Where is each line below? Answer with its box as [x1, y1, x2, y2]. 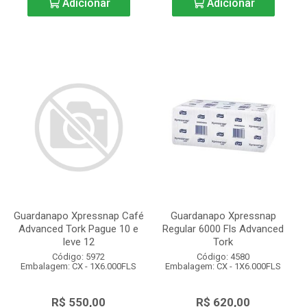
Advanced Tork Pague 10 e [19, 223, 138, 235]
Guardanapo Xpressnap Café [13, 210, 144, 222]
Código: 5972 [52, 251, 105, 262]
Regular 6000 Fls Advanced [162, 223, 284, 235]
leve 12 [62, 236, 95, 248]
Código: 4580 [197, 251, 249, 262]
